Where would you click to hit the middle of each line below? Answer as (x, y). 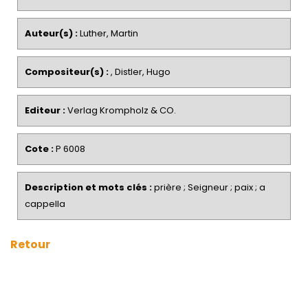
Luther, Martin (108, 33)
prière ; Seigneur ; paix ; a (209, 187)
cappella (45, 204)
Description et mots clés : (88, 187)
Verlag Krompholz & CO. (121, 110)
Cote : (39, 149)
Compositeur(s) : (67, 72)
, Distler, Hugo (140, 72)
